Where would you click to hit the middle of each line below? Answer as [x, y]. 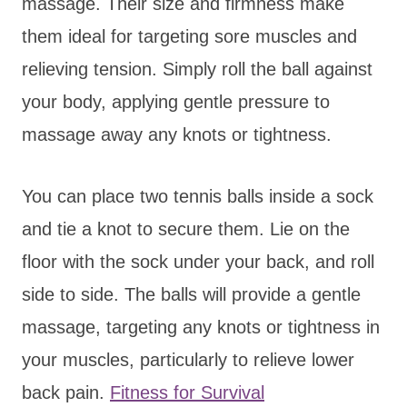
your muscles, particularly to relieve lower [188, 359]
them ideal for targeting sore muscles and [189, 36]
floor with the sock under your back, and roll [198, 261]
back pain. [66, 392]
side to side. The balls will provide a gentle [191, 294]
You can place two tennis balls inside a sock [198, 196]
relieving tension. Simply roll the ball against [197, 69]
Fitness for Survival [187, 392]
